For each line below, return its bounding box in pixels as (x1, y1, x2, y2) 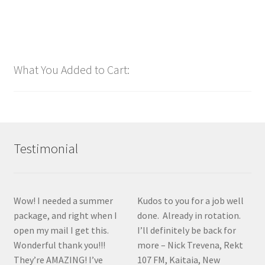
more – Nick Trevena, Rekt (137, 239, 244, 251)
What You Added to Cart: (13, 62, 130, 77)
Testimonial (13, 140, 78, 157)
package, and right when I (13, 209, 117, 222)
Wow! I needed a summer (13, 195, 113, 207)
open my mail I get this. (13, 224, 109, 237)
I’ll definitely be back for (137, 224, 237, 237)
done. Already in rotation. (137, 209, 243, 222)
